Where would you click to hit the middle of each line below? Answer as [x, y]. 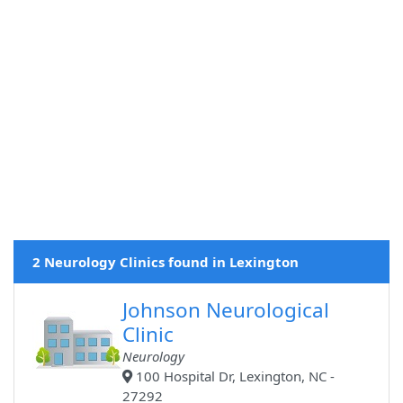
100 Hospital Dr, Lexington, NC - [234, 376]
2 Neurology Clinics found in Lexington [166, 262]
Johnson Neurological [226, 310]
